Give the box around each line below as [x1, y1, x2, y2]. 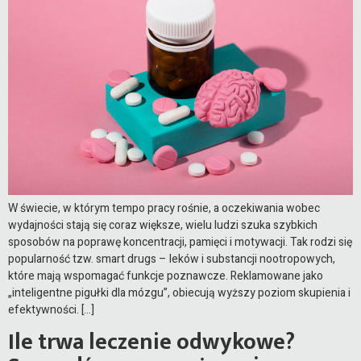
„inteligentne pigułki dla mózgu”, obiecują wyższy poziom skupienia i [8, 284, 351, 302]
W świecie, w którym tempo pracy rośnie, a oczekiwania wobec [8, 200, 320, 218]
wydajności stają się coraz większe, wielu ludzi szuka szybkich [8, 217, 317, 234]
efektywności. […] [8, 301, 94, 319]
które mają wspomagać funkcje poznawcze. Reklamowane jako [8, 268, 323, 285]
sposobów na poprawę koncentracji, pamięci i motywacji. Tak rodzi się [8, 234, 352, 251]
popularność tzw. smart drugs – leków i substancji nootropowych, [8, 251, 335, 268]
